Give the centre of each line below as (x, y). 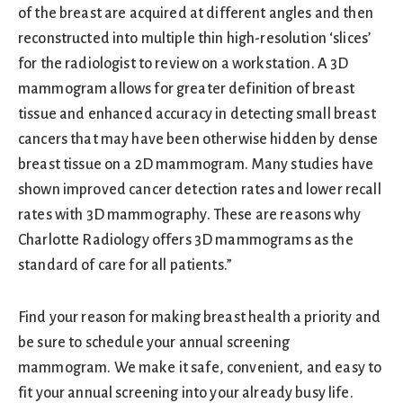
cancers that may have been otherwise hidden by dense (198, 139)
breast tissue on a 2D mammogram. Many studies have (196, 165)
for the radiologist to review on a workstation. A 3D (184, 64)
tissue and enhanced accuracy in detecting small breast (197, 114)
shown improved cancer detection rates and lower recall (200, 190)
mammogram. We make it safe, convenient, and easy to (200, 368)
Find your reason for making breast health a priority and (200, 318)
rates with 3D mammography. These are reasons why (189, 215)
